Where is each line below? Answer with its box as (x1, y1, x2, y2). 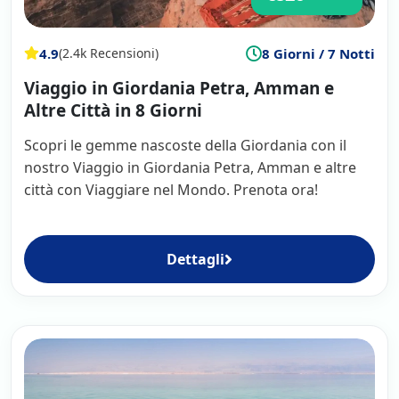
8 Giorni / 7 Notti (262, 44, 375, 62)
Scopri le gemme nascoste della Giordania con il (24, 134, 346, 155)
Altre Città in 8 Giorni (24, 98, 202, 122)
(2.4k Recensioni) (59, 45, 159, 62)
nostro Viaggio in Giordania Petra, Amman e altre (24, 157, 356, 177)
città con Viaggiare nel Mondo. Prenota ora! (24, 179, 318, 199)
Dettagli (167, 248, 224, 269)
